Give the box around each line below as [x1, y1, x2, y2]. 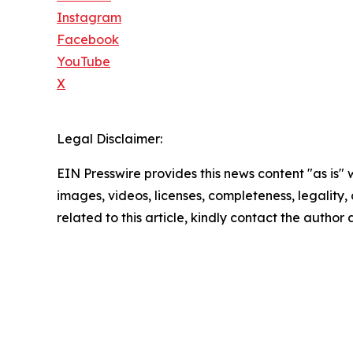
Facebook [57, 31, 119, 47]
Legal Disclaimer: [57, 130, 162, 147]
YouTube [57, 53, 110, 69]
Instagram [57, 9, 121, 25]
